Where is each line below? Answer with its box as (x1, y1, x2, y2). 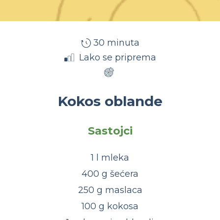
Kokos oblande (57, 93, 163, 110)
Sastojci (87, 124, 133, 137)
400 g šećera (82, 168, 138, 179)
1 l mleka (91, 152, 129, 163)
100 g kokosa (82, 201, 138, 212)
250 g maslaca (78, 185, 142, 195)
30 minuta (93, 37, 139, 48)
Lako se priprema (76, 52, 156, 63)
